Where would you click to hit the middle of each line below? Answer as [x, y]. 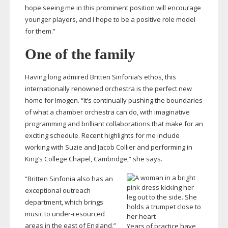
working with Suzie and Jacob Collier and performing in [108, 147]
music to [38, 214]
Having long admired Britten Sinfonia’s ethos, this [100, 77]
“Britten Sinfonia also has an [69, 179]
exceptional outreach [58, 191]
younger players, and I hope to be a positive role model [110, 20]
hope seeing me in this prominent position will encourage [113, 8]
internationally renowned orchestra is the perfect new [108, 89]
